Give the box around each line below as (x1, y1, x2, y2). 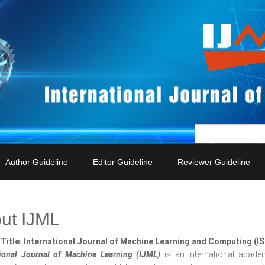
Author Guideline (5, 157, 68, 167)
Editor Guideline (93, 157, 153, 167)
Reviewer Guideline (177, 157, 250, 167)
